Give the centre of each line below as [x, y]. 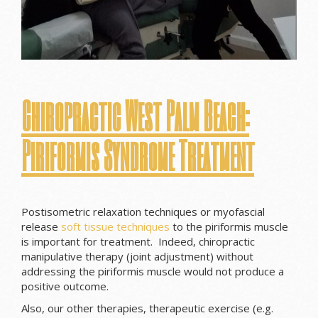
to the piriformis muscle [229, 227]
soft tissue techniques [115, 227]
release [41, 227]
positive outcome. [65, 286]
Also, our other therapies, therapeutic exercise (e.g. [147, 308]
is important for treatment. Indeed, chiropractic [138, 242]
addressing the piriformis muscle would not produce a [153, 272]
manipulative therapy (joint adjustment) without [137, 257]
